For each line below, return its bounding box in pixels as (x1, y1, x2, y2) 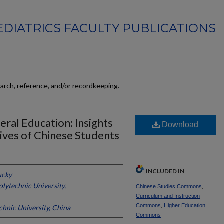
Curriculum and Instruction (136, 193, 200, 199)
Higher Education (164, 202, 205, 208)
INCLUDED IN (146, 167, 184, 175)
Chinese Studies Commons (136, 183, 202, 189)
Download (160, 120, 198, 129)
